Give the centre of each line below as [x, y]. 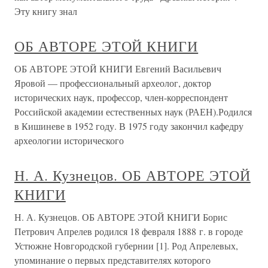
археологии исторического [69, 140]
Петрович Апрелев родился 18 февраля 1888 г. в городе [129, 231]
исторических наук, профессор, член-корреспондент [121, 97]
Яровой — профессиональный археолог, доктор [113, 83]
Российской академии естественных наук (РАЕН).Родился [133, 111]
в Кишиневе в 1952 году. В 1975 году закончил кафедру [129, 126]
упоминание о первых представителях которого [112, 260]
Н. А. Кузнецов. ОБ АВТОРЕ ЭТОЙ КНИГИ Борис [121, 217]
